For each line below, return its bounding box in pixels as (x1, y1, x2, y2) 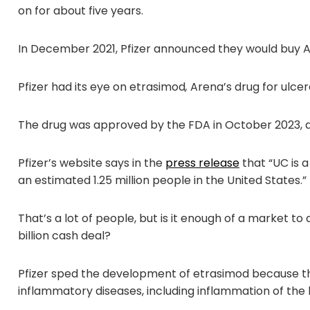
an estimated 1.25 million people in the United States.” (18, 172, 307, 189)
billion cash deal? (18, 228, 111, 244)
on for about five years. (18, 3, 143, 19)
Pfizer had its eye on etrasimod (18, 79, 185, 95)
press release (165, 155, 239, 172)
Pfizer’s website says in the (18, 155, 165, 172)
